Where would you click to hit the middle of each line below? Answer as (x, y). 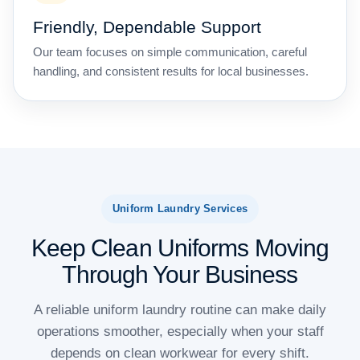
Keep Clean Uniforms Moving (180, 248)
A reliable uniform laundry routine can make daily (180, 310)
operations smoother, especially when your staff (180, 332)
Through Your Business (180, 275)
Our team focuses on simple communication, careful (170, 52)
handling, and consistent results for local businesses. (171, 72)
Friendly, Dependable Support (147, 27)
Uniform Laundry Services (180, 209)
